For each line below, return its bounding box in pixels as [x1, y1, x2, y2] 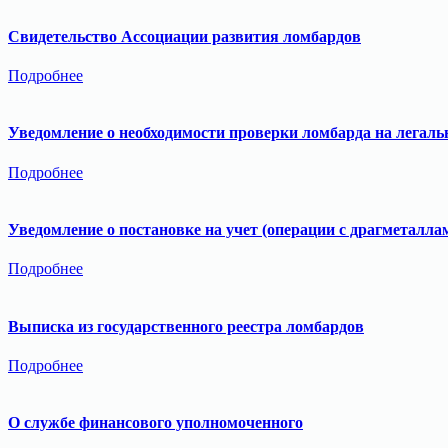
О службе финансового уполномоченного [8, 414, 303, 432]
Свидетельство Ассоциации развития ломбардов [8, 27, 361, 45]
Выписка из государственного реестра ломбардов [8, 317, 364, 335]
